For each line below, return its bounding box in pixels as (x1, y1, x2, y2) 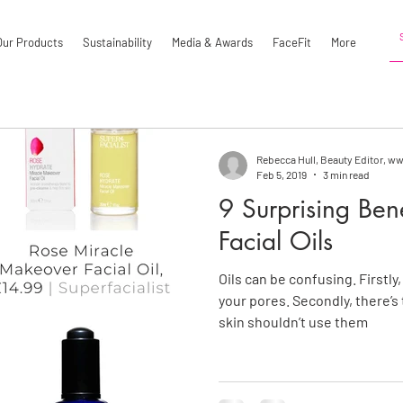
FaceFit (273, 35, 311, 49)
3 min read (323, 167, 370, 181)
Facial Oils (219, 225, 333, 257)
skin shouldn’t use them (219, 313, 368, 330)
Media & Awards (172, 35, 253, 49)
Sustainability (83, 35, 152, 49)
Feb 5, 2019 (256, 167, 307, 181)
